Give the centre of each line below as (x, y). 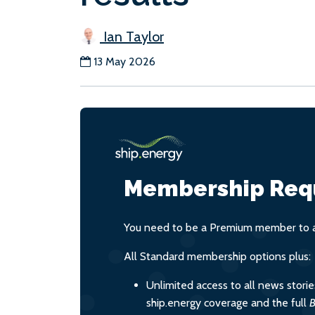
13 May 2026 (124, 61)
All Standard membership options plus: (217, 256)
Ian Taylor (132, 36)
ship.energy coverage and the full (228, 302)
